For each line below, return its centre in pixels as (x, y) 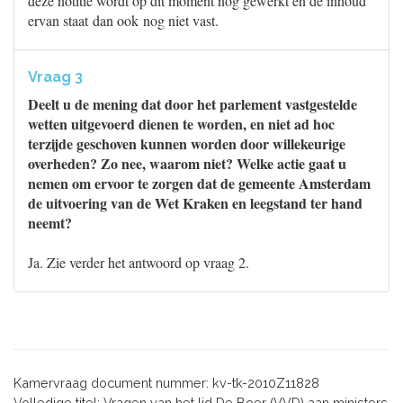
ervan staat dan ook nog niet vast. (123, 20)
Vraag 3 (55, 77)
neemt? (50, 223)
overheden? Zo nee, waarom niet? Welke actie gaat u (187, 163)
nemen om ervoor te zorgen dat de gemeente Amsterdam (199, 183)
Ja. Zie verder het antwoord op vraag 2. (139, 262)
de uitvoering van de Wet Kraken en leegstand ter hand (195, 203)
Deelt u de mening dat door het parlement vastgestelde (193, 104)
